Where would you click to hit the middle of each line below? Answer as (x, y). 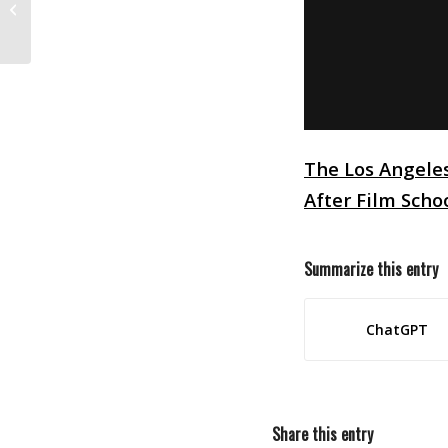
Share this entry (322, 433)
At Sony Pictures (86, 18)
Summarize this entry (371, 268)
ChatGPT (396, 329)
